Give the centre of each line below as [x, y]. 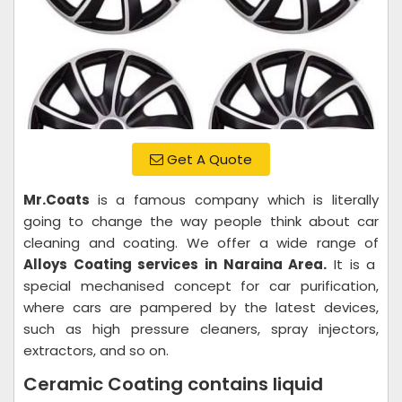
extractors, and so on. [98, 350]
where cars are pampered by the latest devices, [201, 307]
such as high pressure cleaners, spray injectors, [201, 329]
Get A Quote [208, 159]
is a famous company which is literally [238, 200]
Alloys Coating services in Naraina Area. [175, 264]
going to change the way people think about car [201, 221]
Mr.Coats [61, 200]
